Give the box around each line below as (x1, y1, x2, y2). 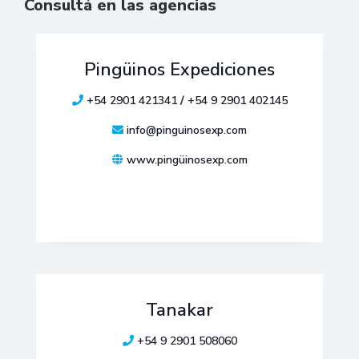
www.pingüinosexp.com (126, 152, 248, 167)
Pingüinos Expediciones (84, 58, 275, 82)
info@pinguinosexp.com (127, 123, 247, 138)
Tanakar (146, 298, 213, 322)
